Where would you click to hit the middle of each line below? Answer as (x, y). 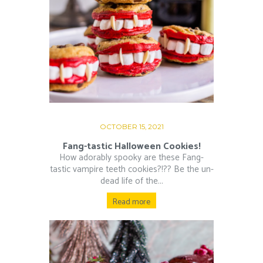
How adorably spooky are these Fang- (131, 157)
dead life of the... (131, 181)
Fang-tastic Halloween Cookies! (131, 146)
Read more (131, 203)
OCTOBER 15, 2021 (131, 127)
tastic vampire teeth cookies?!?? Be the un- (131, 169)
